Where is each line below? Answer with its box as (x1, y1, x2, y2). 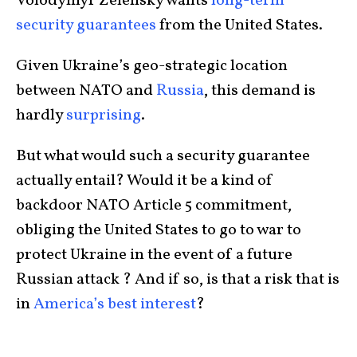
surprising (66, 104, 141, 127)
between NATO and (16, 80, 156, 103)
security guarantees (16, 14, 156, 37)
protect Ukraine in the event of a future (16, 244, 292, 267)
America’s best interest (33, 293, 196, 316)
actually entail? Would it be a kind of (16, 170, 273, 193)
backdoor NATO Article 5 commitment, (16, 194, 292, 218)
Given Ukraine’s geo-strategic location (16, 55, 288, 78)
